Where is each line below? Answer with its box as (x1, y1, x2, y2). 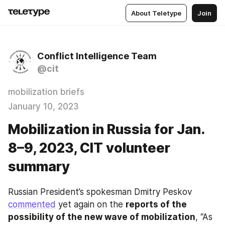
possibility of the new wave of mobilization (8, 212, 195, 222)
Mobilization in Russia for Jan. (8, 121, 204, 138)
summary (8, 158, 70, 175)
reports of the (126, 199, 187, 209)
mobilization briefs (8, 87, 84, 97)
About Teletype (131, 9, 181, 17)
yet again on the (56, 199, 126, 209)
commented (8, 199, 56, 209)
